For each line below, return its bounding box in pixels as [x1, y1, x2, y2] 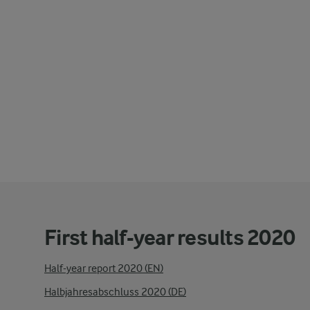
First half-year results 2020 [44, 225, 295, 250]
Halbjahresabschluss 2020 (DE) [44, 286, 186, 298]
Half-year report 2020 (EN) [44, 262, 163, 275]
